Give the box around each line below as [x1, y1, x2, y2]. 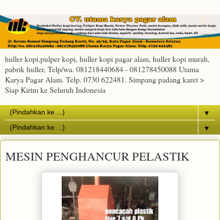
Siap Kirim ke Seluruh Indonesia [5, 84, 106, 95]
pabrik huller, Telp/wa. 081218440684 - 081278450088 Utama [5, 64, 199, 75]
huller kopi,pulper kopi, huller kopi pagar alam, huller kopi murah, [5, 54, 210, 64]
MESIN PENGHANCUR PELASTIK [5, 148, 190, 165]
